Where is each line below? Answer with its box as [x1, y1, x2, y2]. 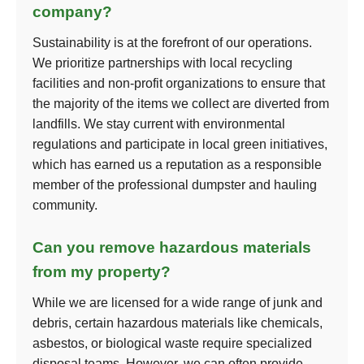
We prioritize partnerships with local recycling [32, 56, 292, 70]
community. [32, 198, 97, 212]
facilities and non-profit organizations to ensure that [32, 76, 325, 90]
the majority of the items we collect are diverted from [32, 97, 329, 110]
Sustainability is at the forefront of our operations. [32, 36, 312, 50]
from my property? [32, 263, 171, 280]
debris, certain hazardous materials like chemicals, [32, 316, 323, 330]
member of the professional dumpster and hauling [32, 178, 317, 192]
